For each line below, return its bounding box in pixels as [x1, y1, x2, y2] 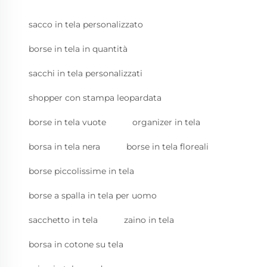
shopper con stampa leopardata [29, 92, 162, 104]
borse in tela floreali [126, 141, 209, 153]
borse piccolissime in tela [29, 166, 134, 177]
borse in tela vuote [29, 117, 106, 128]
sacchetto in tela [29, 215, 98, 226]
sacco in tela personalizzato [29, 19, 143, 30]
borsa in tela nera [29, 141, 100, 153]
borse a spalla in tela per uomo [29, 190, 157, 201]
